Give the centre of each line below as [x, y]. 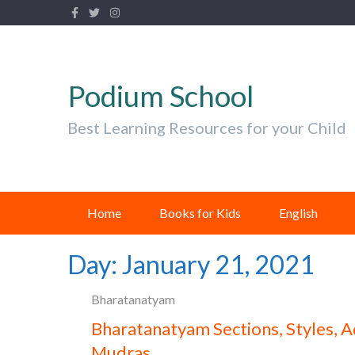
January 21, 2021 [218, 264]
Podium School [161, 95]
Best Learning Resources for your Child [207, 128]
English [298, 213]
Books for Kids [200, 213]
